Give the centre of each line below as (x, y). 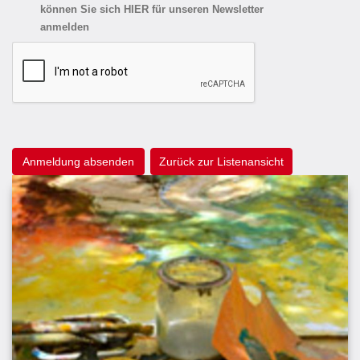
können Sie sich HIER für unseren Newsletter (152, 10)
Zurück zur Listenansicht (221, 161)
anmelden (65, 28)
